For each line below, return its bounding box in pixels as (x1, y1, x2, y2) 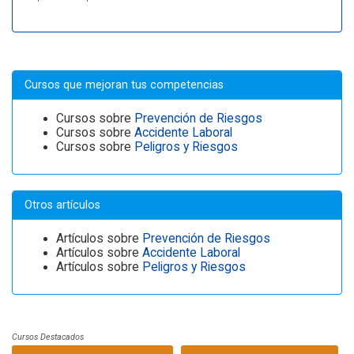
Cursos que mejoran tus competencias (24, 78, 224, 92)
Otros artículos (24, 198, 100, 213)
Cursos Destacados (12, 332, 84, 343)
